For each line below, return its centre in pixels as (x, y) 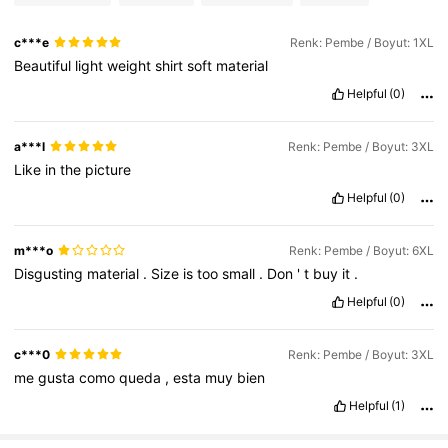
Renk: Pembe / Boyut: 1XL (361, 42)
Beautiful (45, 65)
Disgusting (51, 273)
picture (108, 169)
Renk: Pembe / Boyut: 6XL (361, 250)
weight (131, 65)
